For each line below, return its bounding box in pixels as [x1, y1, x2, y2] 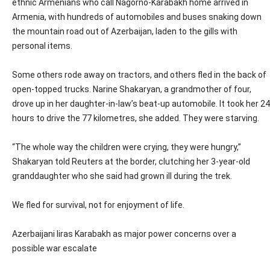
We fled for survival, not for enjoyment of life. [12, 200, 184, 210]
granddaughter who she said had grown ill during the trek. [12, 171, 232, 181]
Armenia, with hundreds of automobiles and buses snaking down [12, 12, 262, 22]
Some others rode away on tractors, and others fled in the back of [12, 70, 266, 80]
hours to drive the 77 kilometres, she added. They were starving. [12, 113, 259, 124]
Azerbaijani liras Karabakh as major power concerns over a [12, 229, 236, 239]
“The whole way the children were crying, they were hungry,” [12, 142, 241, 152]
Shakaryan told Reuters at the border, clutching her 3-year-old [12, 157, 250, 167]
